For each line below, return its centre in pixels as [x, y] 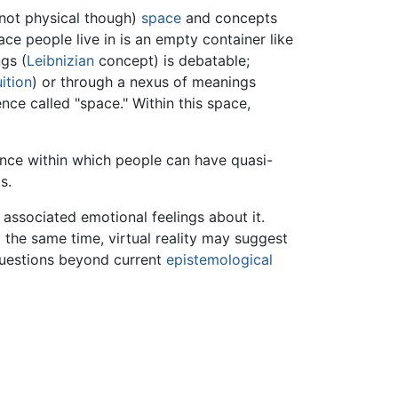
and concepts [229, 17]
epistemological [219, 259]
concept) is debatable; [172, 60]
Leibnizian [60, 60]
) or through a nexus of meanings [144, 81]
